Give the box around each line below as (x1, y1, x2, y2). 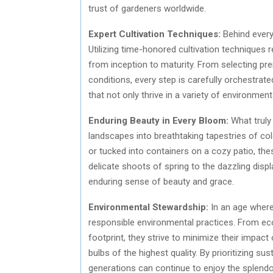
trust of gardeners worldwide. (88, 2, 206, 14)
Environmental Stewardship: (88, 201, 208, 213)
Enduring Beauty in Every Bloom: (88, 115, 229, 126)
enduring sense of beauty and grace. (88, 175, 234, 187)
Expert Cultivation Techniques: (88, 28, 221, 40)
